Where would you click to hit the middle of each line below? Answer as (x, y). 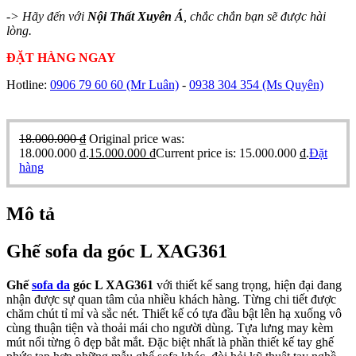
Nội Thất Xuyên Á (135, 16)
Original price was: (137, 138)
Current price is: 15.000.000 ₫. (232, 153)
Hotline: (28, 84)
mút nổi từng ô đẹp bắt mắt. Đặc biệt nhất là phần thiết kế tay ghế (170, 342)
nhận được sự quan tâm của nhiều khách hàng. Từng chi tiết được (171, 299)
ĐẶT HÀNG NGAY (61, 57)
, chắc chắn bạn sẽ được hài (255, 16)
